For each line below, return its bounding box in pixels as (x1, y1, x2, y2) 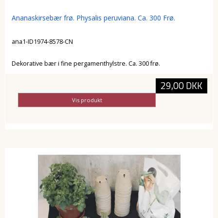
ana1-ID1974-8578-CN (11, 37, 73, 46)
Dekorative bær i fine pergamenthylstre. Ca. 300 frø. (11, 59, 160, 68)
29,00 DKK (160, 79, 202, 93)
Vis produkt (72, 96, 102, 104)
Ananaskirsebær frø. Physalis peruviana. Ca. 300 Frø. (11, 13, 175, 23)
